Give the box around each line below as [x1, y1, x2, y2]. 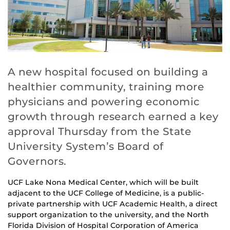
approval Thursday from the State [8, 125, 191, 138]
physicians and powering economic [8, 95, 200, 108]
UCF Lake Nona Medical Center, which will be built [8, 177, 199, 187]
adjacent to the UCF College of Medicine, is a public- [8, 188, 204, 198]
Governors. [8, 155, 66, 167]
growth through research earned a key [8, 110, 219, 123]
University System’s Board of [8, 140, 163, 152]
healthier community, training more [8, 80, 204, 93]
